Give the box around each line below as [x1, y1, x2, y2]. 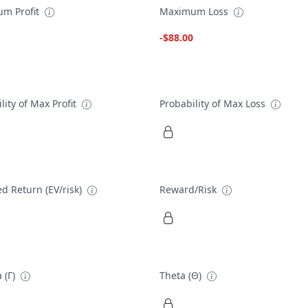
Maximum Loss [159, 5, 231, 19]
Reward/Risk [159, 182, 219, 196]
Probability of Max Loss [159, 96, 268, 110]
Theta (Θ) [159, 269, 204, 282]
